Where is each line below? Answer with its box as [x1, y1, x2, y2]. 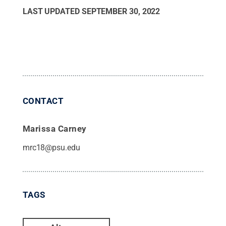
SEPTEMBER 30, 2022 [81, 6, 160, 16]
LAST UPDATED [22, 6, 82, 16]
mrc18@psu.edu [22, 142, 80, 152]
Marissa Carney [22, 123, 87, 134]
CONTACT [22, 95, 64, 106]
